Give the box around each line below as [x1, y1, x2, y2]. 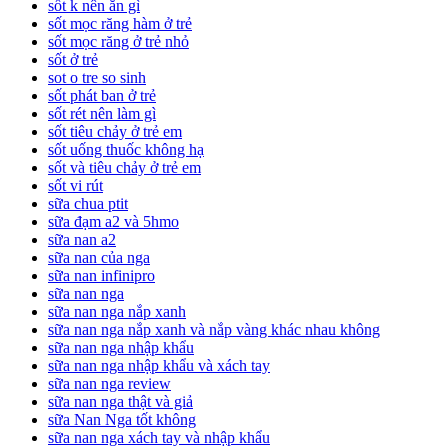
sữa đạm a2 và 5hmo [48, 213, 179, 231]
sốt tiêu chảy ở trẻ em [48, 123, 182, 141]
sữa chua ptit [48, 195, 128, 213]
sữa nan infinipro [48, 267, 155, 285]
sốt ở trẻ [48, 51, 98, 69]
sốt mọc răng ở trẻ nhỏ [48, 33, 189, 51]
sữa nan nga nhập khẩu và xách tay [48, 357, 270, 375]
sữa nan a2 [48, 231, 116, 249]
